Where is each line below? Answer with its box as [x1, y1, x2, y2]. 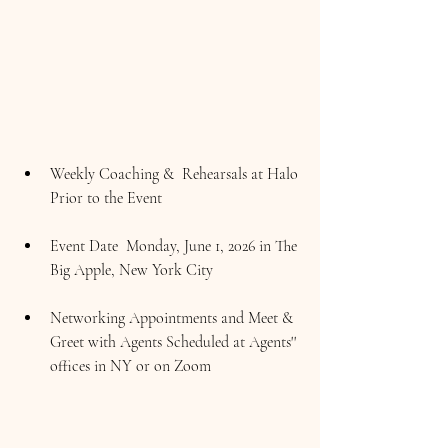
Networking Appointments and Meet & [50, 308, 297, 329]
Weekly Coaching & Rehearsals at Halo [50, 164, 302, 185]
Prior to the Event [50, 188, 162, 209]
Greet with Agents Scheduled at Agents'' [50, 332, 300, 353]
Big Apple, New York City [50, 260, 213, 281]
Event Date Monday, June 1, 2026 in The [50, 236, 301, 257]
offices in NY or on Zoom [50, 356, 211, 377]
